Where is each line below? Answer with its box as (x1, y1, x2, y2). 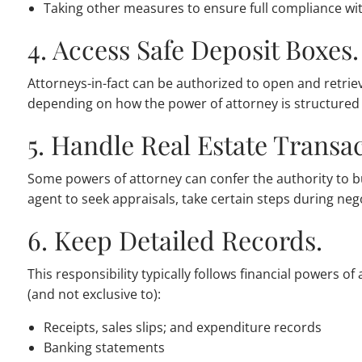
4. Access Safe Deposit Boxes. (27, 32, 360, 67)
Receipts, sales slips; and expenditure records (44, 318, 322, 337)
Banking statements (44, 339, 166, 357)
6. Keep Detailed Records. (27, 222, 323, 258)
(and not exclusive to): (27, 285, 162, 304)
